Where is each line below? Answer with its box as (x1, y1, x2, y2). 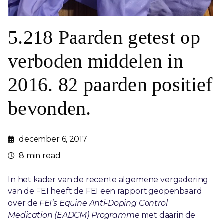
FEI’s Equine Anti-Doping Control (39, 198, 168, 208)
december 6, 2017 (19, 134, 87, 144)
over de (8, 198, 39, 208)
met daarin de (139, 210, 196, 220)
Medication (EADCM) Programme (8, 210, 140, 220)
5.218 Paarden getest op (8, 26, 200, 48)
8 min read (19, 151, 61, 160)
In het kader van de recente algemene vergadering (8, 175, 209, 184)
